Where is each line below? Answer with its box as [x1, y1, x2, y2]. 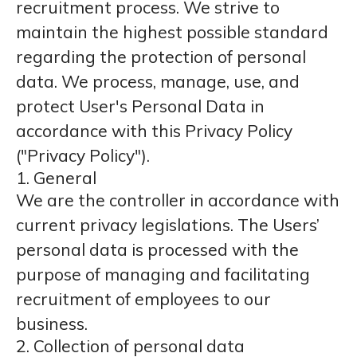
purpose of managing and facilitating [16, 264, 310, 284]
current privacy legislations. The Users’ [16, 214, 320, 235]
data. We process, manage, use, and [16, 71, 300, 92]
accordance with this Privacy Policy [16, 120, 292, 141]
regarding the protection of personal [16, 46, 306, 67]
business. [16, 313, 88, 334]
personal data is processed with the [16, 239, 299, 260]
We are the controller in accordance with [16, 190, 339, 210]
